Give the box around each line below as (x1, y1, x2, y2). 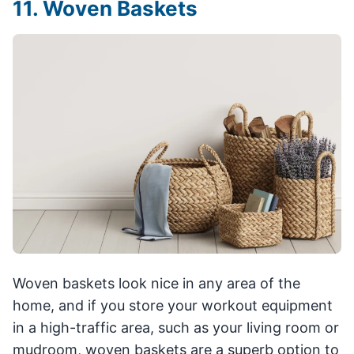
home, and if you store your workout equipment (13, 296, 333, 314)
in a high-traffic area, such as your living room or (13, 318, 339, 336)
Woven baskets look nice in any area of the (13, 274, 300, 292)
